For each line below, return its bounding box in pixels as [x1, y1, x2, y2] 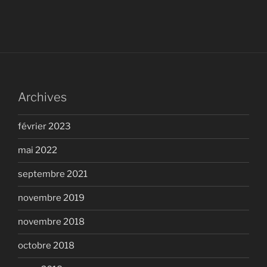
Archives [18, 89, 67, 104]
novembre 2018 [18, 216, 85, 228]
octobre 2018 [18, 240, 74, 252]
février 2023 [18, 121, 71, 132]
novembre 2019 [18, 193, 85, 204]
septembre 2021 [18, 169, 88, 180]
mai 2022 [18, 145, 57, 156]
